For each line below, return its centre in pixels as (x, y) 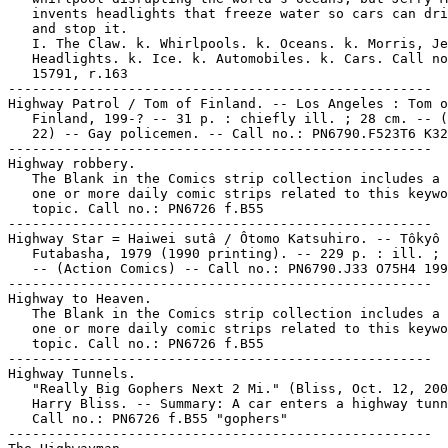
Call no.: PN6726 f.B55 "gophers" (148, 418)
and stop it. (68, 28)
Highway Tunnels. (72, 373)
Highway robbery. (72, 163)
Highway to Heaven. (80, 298)
